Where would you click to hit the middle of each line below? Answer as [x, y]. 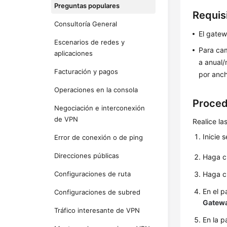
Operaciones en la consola [96, 90]
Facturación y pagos [86, 71]
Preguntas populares [87, 6]
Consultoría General [86, 24]
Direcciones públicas [87, 156]
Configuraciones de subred [98, 192]
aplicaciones [74, 53]
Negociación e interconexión [100, 108]
